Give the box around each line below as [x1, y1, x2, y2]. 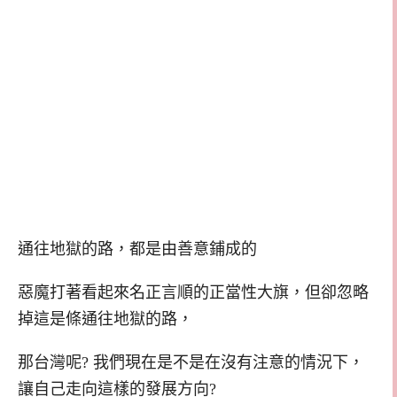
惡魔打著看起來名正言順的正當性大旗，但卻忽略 [18, 283, 369, 301]
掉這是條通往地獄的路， [18, 309, 193, 328]
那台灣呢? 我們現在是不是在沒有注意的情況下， [18, 353, 364, 371]
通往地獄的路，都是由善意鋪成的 [18, 240, 257, 259]
